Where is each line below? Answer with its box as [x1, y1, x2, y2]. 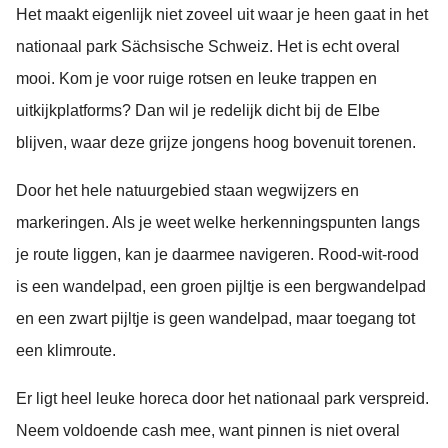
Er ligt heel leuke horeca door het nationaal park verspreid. [16, 390, 429, 408]
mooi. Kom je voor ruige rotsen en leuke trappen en [16, 70, 377, 88]
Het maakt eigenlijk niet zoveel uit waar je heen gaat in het [16, 6, 428, 24]
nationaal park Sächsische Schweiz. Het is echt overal [16, 38, 400, 56]
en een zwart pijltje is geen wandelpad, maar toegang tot [16, 310, 415, 328]
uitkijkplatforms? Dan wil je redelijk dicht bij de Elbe [16, 102, 380, 120]
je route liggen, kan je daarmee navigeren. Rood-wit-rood [16, 246, 419, 264]
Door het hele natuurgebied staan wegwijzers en [16, 182, 359, 200]
